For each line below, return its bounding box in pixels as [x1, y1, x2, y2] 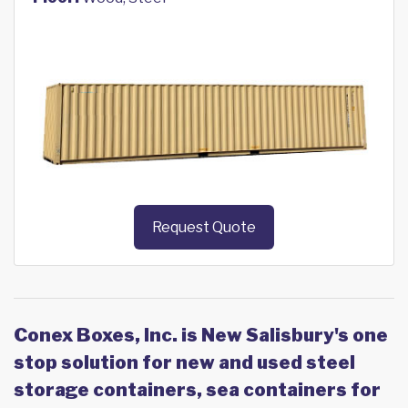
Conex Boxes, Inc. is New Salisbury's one [14, 324, 388, 347]
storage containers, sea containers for [14, 379, 381, 402]
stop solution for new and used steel [14, 352, 355, 374]
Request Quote [152, 219, 256, 237]
